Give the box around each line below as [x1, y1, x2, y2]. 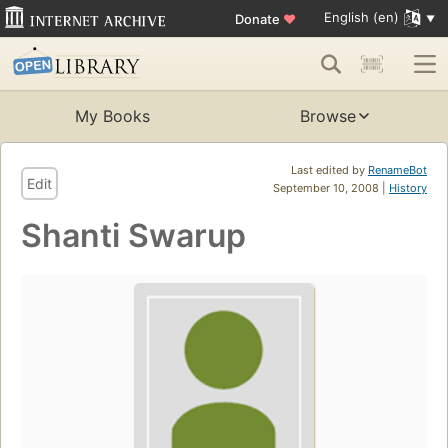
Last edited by [291, 163, 368, 178]
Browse [300, 106, 356, 127]
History [389, 181, 427, 196]
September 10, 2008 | [273, 181, 389, 196]
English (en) [323, 9, 399, 26]
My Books [74, 106, 150, 127]
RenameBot [368, 163, 427, 178]
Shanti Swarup [21, 216, 246, 256]
